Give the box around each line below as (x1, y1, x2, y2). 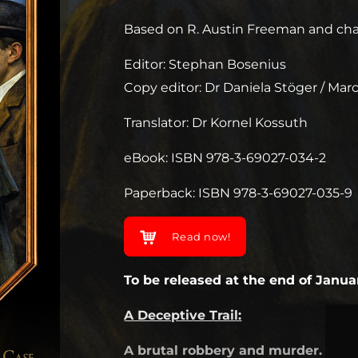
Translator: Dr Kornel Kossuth (124, 115, 308, 130)
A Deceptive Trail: (124, 308, 242, 323)
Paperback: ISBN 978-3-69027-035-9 (124, 185, 353, 201)
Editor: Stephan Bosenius (124, 57, 287, 72)
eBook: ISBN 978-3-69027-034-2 (124, 150, 327, 165)
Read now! (172, 230, 231, 243)
